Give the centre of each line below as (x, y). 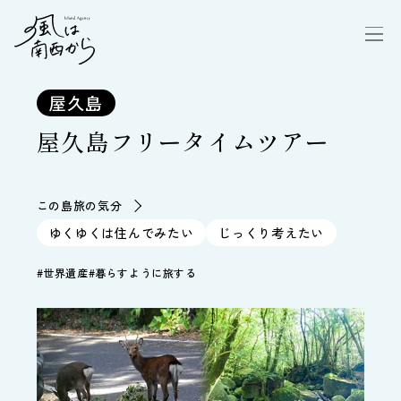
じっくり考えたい (271, 233)
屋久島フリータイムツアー (183, 141)
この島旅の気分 (79, 205)
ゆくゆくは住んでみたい (121, 233)
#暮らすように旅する (142, 273)
